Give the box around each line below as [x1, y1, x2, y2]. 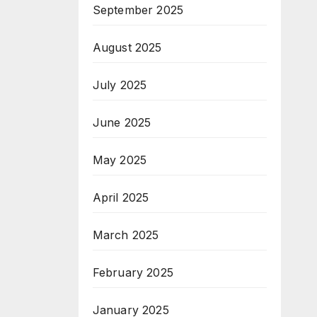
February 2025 [92, 265, 174, 279]
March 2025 [92, 228, 159, 242]
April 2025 [92, 190, 149, 204]
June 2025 [92, 115, 151, 129]
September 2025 [92, 3, 184, 17]
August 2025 [92, 40, 162, 54]
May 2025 [92, 153, 147, 167]
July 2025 [92, 78, 147, 92]
